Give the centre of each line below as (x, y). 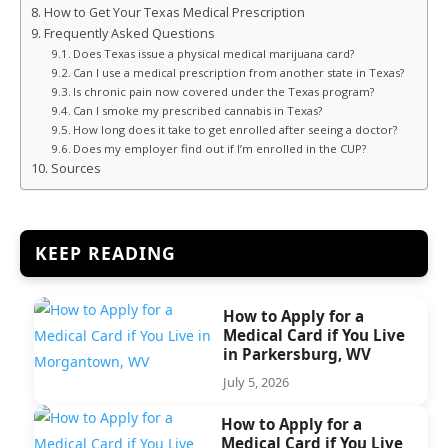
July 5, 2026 (255, 381)
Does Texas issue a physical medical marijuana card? (214, 53)
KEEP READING (105, 252)
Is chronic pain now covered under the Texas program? (224, 91)
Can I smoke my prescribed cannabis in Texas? (198, 110)
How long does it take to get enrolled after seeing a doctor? (235, 129)
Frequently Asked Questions (129, 33)
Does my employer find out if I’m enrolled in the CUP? (220, 148)
